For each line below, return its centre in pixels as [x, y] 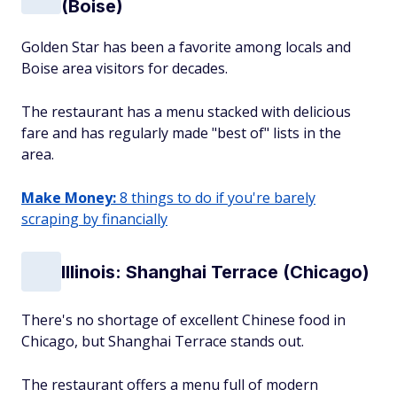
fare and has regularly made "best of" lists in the [181, 133]
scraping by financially [94, 219]
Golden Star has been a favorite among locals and [186, 47]
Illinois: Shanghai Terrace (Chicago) [215, 272]
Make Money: [69, 198]
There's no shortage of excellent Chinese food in [183, 320]
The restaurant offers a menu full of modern [170, 385]
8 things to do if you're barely [216, 198]
